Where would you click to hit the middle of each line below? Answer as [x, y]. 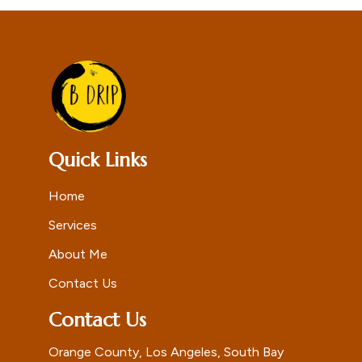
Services [73, 225]
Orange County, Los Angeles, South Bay [166, 352]
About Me [78, 255]
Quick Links [98, 160]
